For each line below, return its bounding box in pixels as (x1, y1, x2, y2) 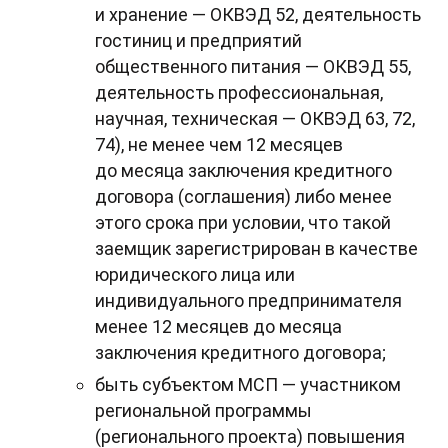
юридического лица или (95, 264, 295, 286)
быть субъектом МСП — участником (95, 374, 401, 396)
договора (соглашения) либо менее (95, 186, 392, 208)
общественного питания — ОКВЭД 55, (95, 56, 411, 78)
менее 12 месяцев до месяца (95, 316, 342, 338)
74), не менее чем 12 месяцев (95, 134, 343, 156)
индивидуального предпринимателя (95, 290, 402, 312)
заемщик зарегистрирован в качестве (95, 238, 418, 260)
